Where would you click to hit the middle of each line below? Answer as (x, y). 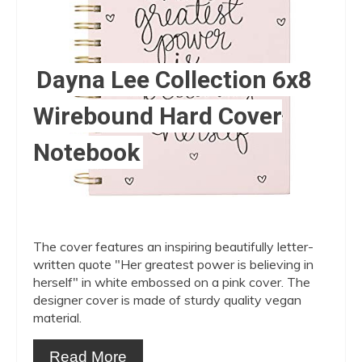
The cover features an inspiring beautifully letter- (173, 246)
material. (57, 317)
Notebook (86, 152)
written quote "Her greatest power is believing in (173, 264)
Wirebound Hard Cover (158, 116)
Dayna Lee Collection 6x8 (174, 79)
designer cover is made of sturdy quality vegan (167, 299)
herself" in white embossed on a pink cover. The (172, 282)
